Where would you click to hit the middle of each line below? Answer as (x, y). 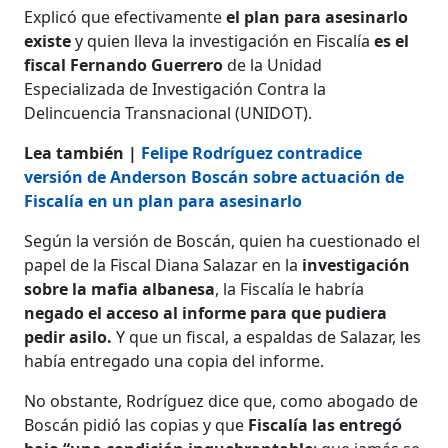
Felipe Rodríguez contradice (252, 153)
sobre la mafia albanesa (120, 289)
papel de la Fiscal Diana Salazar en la (161, 265)
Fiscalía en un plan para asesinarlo (163, 201)
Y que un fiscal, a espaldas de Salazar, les (269, 337)
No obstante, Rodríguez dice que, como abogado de (221, 401)
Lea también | (83, 153)
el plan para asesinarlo (317, 17)
